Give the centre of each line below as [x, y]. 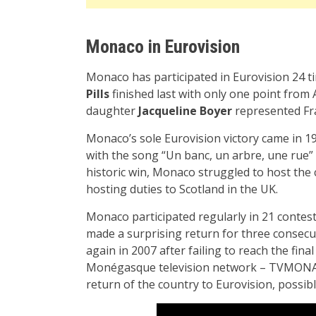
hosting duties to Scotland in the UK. [182, 189]
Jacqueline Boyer [185, 110]
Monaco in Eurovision [163, 46]
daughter [112, 110]
